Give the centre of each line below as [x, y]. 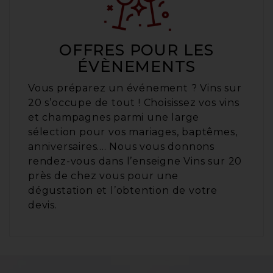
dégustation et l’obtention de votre [123, 191]
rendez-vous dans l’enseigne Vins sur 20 [135, 161]
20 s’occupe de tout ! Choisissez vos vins [134, 103]
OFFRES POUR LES [136, 50]
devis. [43, 205]
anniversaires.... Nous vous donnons [121, 147]
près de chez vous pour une [103, 176]
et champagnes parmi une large [114, 118]
